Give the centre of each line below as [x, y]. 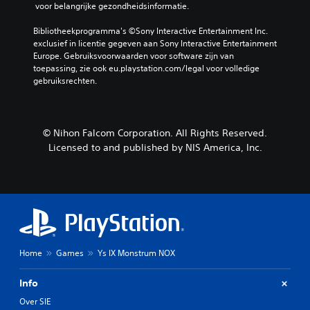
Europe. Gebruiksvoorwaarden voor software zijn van [134, 56]
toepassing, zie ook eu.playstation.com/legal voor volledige [146, 69]
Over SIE [35, 302]
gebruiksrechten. [65, 81]
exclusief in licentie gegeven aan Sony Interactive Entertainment [155, 44]
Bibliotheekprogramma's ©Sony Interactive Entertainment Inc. [151, 31]
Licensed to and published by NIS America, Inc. [155, 148]
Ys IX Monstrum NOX [136, 253]
